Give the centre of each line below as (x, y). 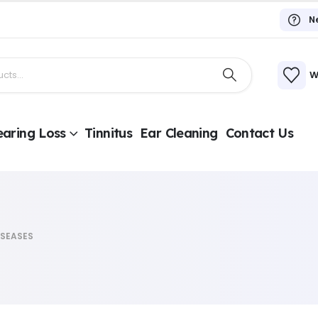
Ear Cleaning (179, 133)
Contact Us (259, 133)
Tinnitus (109, 133)
